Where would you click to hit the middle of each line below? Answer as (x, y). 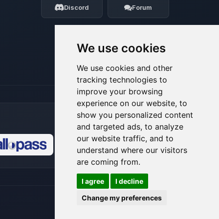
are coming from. (109, 162)
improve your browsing (120, 91)
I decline (129, 181)
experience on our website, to (132, 103)
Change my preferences (122, 197)
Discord (77, 7)
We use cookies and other (125, 68)
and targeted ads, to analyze (130, 126)
